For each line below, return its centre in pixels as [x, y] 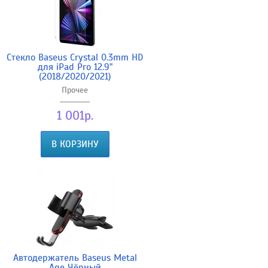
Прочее [75, 90]
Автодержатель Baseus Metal [75, 258]
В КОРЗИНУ [75, 144]
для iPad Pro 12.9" [75, 67]
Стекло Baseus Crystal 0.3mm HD [75, 57]
